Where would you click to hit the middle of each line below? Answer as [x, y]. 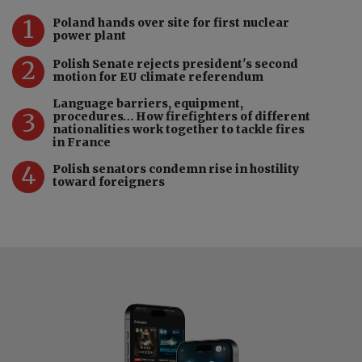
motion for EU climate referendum [158, 76]
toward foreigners [109, 181]
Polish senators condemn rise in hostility [176, 168]
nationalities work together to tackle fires [179, 129]
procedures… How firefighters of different [181, 116]
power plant [89, 35]
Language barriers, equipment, [148, 103]
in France [82, 142]
